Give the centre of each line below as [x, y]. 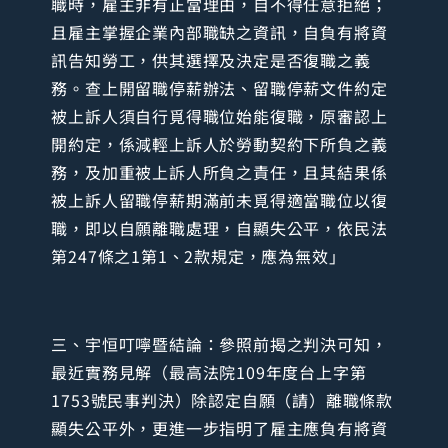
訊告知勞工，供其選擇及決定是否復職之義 [211, 59]
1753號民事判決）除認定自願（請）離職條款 [222, 399]
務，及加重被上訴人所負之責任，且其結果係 [219, 171]
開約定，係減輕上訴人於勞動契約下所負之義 [219, 143]
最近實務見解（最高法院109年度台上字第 [209, 371]
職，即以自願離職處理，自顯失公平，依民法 [219, 227]
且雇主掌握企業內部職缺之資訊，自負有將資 [219, 31]
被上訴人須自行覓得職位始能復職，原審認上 [219, 115]
